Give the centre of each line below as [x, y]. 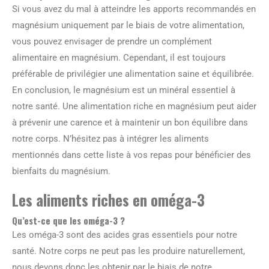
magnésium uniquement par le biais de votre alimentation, [128, 25]
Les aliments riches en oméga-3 [108, 199]
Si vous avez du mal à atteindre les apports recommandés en [134, 9]
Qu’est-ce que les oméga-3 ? [68, 220]
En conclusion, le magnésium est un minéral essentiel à [124, 90]
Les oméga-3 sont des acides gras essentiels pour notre [125, 234]
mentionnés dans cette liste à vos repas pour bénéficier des [131, 155]
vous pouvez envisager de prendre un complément [112, 41]
